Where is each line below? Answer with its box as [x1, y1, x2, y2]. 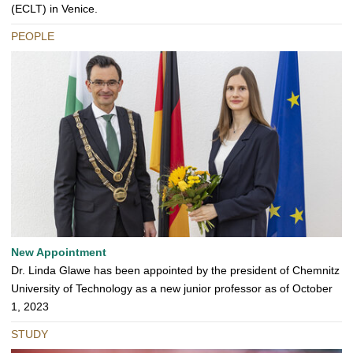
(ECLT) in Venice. [11, 2, 98, 16]
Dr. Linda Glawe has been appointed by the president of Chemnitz [11, 264, 340, 277]
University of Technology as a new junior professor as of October [11, 282, 333, 295]
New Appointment [11, 246, 106, 259]
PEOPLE [11, 30, 54, 43]
